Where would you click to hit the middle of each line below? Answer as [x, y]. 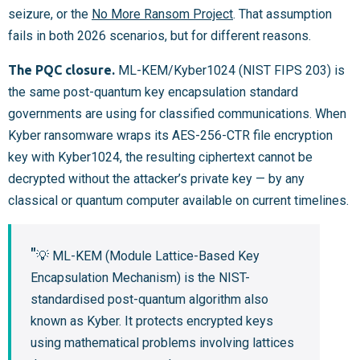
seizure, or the [50, 14]
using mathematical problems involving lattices [162, 342]
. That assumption [282, 14]
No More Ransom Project [162, 14]
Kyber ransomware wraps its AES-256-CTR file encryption [170, 135]
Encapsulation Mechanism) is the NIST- [140, 277]
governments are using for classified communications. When [177, 113]
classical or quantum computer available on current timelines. [178, 200]
